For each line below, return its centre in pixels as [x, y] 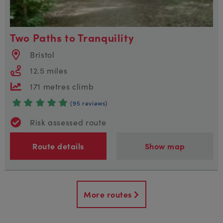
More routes [109, 194]
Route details [58, 146]
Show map [165, 146]
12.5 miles [49, 70]
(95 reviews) [89, 103]
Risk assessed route [68, 122]
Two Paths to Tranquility [72, 37]
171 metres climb [62, 86]
